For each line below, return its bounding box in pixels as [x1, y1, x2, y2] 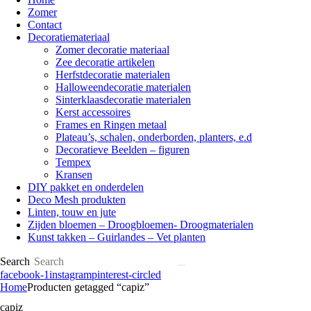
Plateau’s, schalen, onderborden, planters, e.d [56, 131, 252, 143]
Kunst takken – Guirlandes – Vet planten [28, 231, 205, 243]
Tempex [56, 156, 91, 168]
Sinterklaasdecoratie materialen [56, 94, 191, 106]
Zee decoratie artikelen [56, 56, 155, 68]
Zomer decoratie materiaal [56, 44, 169, 56]
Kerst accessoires [56, 106, 131, 118]
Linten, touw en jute [28, 206, 116, 218]
